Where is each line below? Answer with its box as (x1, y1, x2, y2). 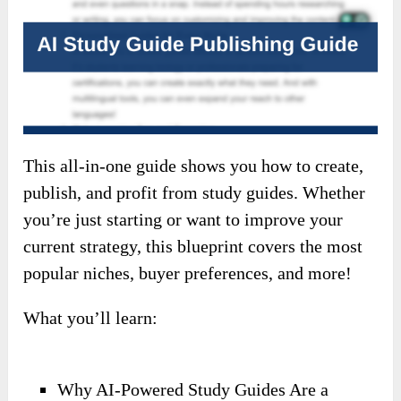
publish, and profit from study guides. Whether (23, 183, 366, 203)
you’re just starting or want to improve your (23, 209, 344, 230)
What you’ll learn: (23, 308, 158, 328)
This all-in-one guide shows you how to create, (23, 156, 364, 176)
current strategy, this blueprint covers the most (23, 236, 363, 257)
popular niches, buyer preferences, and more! (23, 263, 353, 284)
